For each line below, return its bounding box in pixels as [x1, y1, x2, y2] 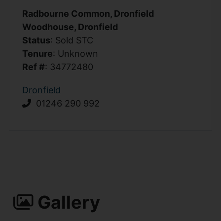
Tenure [22, 48, 53, 59]
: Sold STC [50, 35, 93, 45]
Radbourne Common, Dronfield [22, 8, 154, 19]
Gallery [33, 191, 100, 213]
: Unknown [52, 48, 98, 59]
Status [22, 35, 50, 45]
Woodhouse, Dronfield [22, 21, 118, 32]
